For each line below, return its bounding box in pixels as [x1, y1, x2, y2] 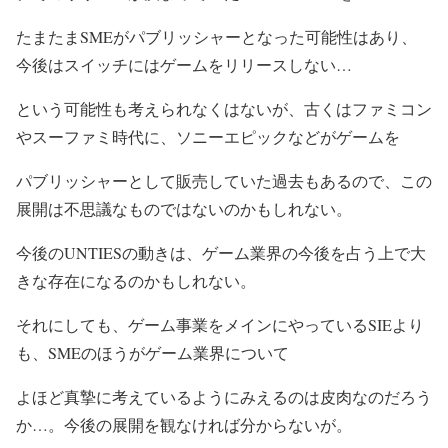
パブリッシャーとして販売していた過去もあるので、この [16, 169, 432, 191]
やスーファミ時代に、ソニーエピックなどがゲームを [16, 125, 400, 147]
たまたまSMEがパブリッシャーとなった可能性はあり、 [16, 25, 417, 47]
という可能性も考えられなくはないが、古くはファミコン [16, 97, 432, 119]
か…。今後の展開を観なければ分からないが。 [16, 413, 352, 435]
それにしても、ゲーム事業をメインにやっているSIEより [16, 313, 424, 335]
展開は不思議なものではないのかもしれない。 [16, 197, 352, 219]
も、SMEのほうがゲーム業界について [16, 341, 289, 363]
